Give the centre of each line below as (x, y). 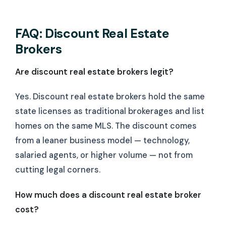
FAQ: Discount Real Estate (92, 33)
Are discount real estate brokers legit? (94, 72)
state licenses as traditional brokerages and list (110, 111)
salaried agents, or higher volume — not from (104, 155)
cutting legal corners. (58, 170)
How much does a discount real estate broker (108, 195)
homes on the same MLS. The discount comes (106, 126)
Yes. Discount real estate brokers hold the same (110, 97)
